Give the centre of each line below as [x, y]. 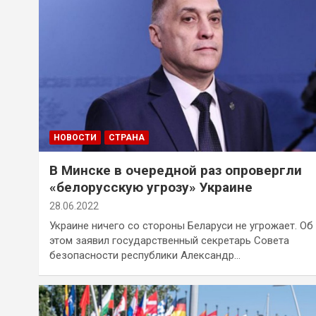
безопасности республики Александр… [145, 256]
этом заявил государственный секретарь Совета [169, 241]
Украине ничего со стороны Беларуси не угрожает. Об [181, 226]
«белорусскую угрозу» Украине [151, 188]
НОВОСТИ [75, 138]
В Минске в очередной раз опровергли [176, 171]
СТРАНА [127, 138]
